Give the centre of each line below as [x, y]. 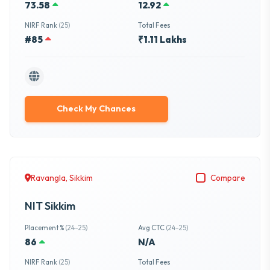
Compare [228, 177]
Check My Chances [96, 109]
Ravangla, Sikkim [62, 177]
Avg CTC [152, 228]
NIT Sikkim [50, 206]
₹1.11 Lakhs [162, 39]
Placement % [45, 228]
